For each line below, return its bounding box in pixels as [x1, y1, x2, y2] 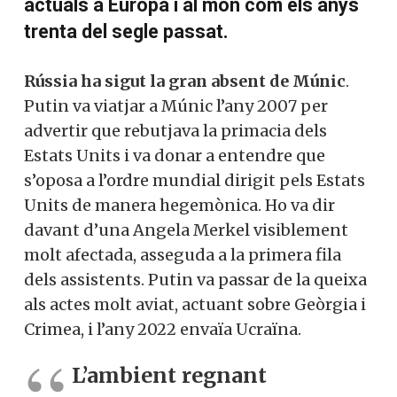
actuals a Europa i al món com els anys [24, 60, 359, 83]
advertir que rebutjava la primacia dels [24, 187, 327, 208]
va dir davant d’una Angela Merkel [24, 286, 298, 307]
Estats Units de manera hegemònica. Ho [24, 261, 339, 283]
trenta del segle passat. [24, 87, 229, 110]
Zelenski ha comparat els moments [24, 34, 329, 57]
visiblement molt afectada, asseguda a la [24, 311, 343, 332]
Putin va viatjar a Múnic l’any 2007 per [24, 162, 328, 183]
